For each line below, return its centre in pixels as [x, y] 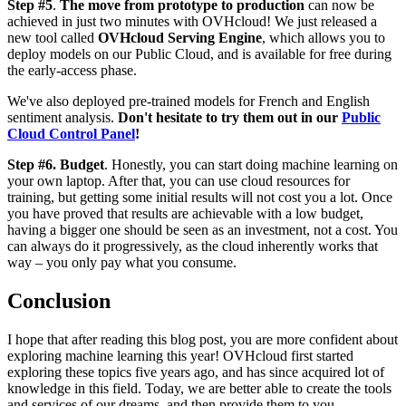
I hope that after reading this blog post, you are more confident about [203, 339]
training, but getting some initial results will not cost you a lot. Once [200, 197]
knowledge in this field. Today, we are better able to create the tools [199, 388]
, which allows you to [324, 37]
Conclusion [59, 300]
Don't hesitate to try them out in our [230, 117]
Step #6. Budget [56, 164]
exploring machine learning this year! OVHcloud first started [180, 355]
